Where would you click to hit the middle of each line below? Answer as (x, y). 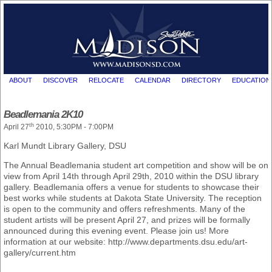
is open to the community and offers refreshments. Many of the (124, 209)
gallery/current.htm (40, 253)
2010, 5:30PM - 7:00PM (74, 127)
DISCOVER (60, 80)
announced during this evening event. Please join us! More (116, 231)
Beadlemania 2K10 (43, 115)
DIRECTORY (201, 80)
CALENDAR (152, 80)
